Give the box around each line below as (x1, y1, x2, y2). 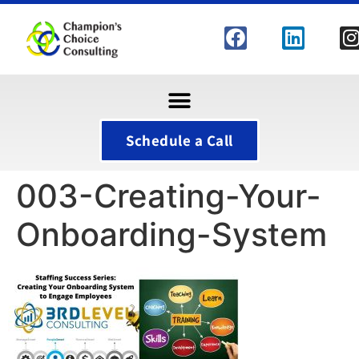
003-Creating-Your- (16, 176, 321, 216)
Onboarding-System (16, 215, 327, 254)
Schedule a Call (126, 131, 233, 150)
